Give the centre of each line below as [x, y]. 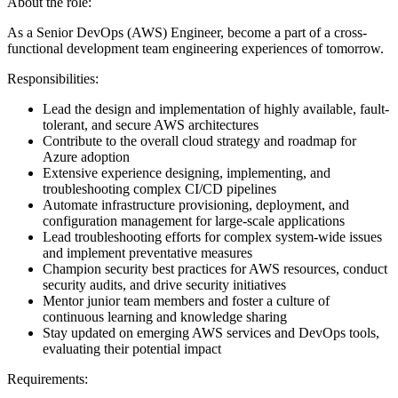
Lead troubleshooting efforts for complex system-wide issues [212, 236]
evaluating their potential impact [132, 348]
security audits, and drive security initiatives [164, 284]
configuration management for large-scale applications [194, 220]
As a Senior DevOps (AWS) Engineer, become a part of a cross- [187, 32]
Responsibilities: [53, 78]
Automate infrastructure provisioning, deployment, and [196, 204]
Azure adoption [86, 156]
